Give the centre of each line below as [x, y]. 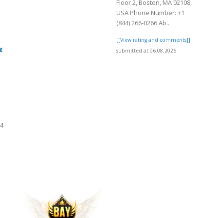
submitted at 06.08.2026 [146, 50]
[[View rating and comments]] [153, 40]
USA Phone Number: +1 [150, 12]
